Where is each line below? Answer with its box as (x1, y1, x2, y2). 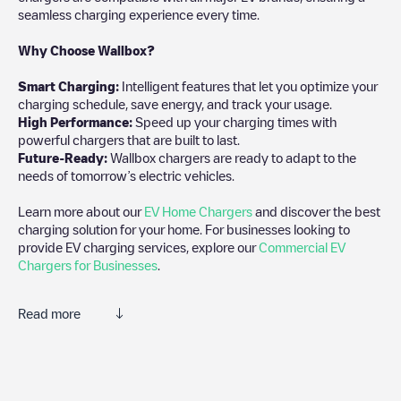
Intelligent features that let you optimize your (119, 79, 378, 92)
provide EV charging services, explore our (18, 240, 259, 253)
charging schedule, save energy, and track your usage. (18, 97, 332, 110)
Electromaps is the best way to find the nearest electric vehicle (18, 346, 370, 362)
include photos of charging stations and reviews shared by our (18, 382, 369, 397)
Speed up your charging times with (132, 115, 337, 128)
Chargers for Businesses (18, 258, 158, 271)
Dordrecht (186, 364, 243, 380)
